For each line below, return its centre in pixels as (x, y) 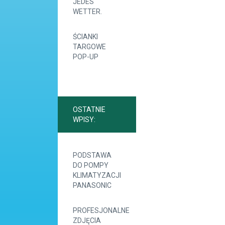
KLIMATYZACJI (97, 175)
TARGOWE (89, 47)
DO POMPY (91, 165)
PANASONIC (92, 185)
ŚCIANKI (85, 37)
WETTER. (87, 12)
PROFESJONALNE (101, 210)
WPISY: (84, 120)
